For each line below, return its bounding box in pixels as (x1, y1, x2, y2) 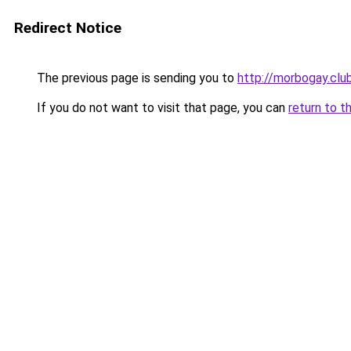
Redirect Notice (14, 19, 121, 37)
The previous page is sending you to (34, 71, 237, 85)
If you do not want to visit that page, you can (34, 100, 288, 115)
